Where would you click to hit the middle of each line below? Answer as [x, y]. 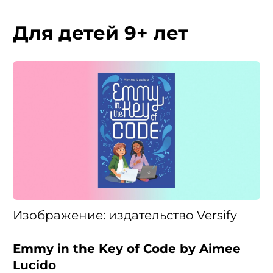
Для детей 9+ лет [101, 33]
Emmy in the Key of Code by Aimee [127, 248]
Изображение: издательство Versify [125, 215]
